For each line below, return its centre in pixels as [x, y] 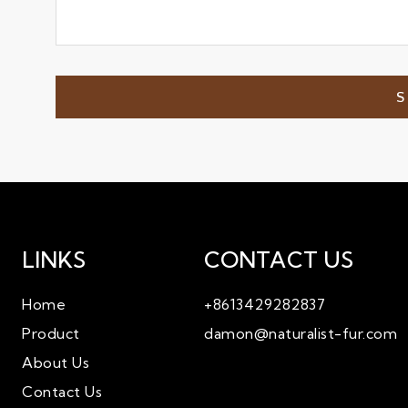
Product [51, 333]
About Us [56, 362]
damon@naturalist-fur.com [301, 333]
